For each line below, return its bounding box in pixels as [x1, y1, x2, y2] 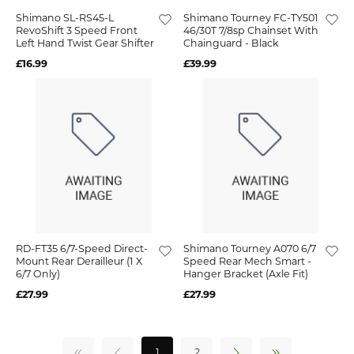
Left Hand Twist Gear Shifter [16, 36, 154, 49]
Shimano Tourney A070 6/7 [183, 243, 316, 255]
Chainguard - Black [183, 36, 279, 49]
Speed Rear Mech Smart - [183, 255, 311, 268]
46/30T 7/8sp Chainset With [183, 24, 318, 36]
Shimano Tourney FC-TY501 [183, 11, 318, 24]
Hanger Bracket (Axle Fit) [183, 268, 308, 281]
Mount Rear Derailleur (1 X [16, 255, 142, 268]
